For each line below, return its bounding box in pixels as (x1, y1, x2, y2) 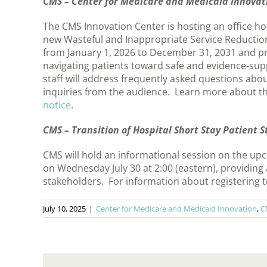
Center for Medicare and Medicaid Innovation (96, 203, 257, 215)
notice (43, 98, 71, 112)
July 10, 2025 (43, 203, 86, 215)
